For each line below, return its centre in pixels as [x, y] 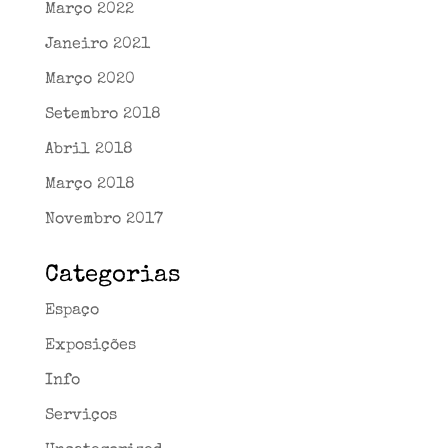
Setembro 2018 [102, 114]
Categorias [112, 275]
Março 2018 [89, 184]
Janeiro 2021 [97, 44]
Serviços [80, 415]
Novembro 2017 [103, 219]
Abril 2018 [88, 149]
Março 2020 [89, 79]
